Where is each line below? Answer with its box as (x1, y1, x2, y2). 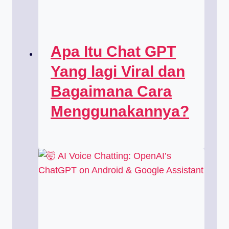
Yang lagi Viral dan (51, 63, 185, 80)
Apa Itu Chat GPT (51, 43, 176, 60)
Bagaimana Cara (51, 83, 172, 100)
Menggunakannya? (51, 103, 189, 120)
